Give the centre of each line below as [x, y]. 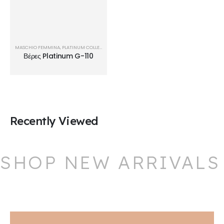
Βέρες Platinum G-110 [58, 56]
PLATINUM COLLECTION [81, 47]
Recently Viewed [54, 121]
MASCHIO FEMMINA [37, 47]
